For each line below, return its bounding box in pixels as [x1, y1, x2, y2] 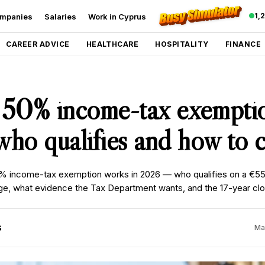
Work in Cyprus [88, 11, 146, 21]
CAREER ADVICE [6, 40, 70, 49]
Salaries [44, 11, 76, 21]
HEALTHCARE [86, 40, 139, 49]
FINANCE [225, 40, 261, 49]
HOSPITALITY [155, 40, 209, 49]
